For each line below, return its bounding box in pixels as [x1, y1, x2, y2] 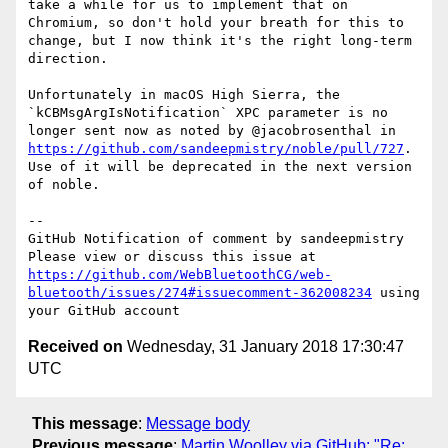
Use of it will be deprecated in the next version [28, 159, 412, 175]
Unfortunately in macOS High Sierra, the [28, 87, 340, 103]
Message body [146, 414, 250, 432]
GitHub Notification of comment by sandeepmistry [28, 231, 404, 247]
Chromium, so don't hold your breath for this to [28, 15, 404, 31]
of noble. [28, 177, 100, 193]
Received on [28, 338, 123, 356]
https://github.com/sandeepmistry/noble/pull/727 [28, 141, 404, 157]
